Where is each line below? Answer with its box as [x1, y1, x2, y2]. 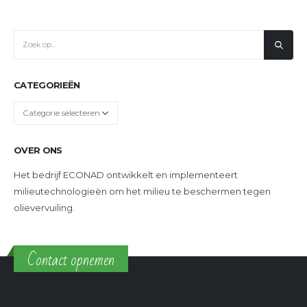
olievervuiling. [14, 201, 75, 213]
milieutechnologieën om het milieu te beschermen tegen [14, 185, 271, 197]
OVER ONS [14, 144, 62, 156]
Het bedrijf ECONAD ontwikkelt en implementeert [14, 169, 238, 180]
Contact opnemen [27, 246, 114, 275]
